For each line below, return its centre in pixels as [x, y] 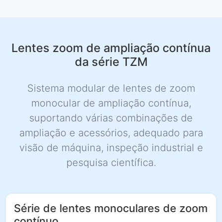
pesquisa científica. [111, 163]
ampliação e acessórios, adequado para [111, 133]
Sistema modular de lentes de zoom [111, 88]
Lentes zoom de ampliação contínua [111, 48]
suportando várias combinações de [111, 118]
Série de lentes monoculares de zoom [111, 208]
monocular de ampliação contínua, [111, 103]
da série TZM [111, 62]
